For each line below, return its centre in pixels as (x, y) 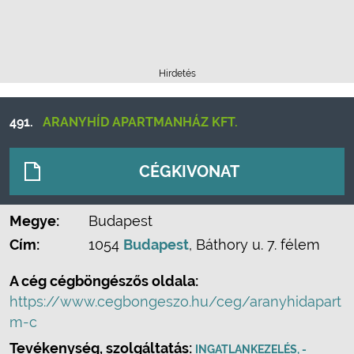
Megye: (34, 221)
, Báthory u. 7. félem (254, 245)
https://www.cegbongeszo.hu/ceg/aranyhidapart (175, 301)
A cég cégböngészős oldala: (104, 281)
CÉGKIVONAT (189, 171)
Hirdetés (177, 73)
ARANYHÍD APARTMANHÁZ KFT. (140, 122)
